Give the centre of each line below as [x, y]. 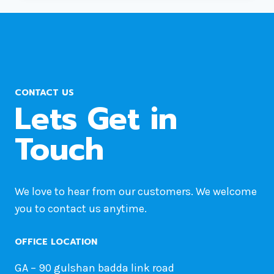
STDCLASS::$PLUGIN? [128, 38]
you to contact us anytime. [81, 208]
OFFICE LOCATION [56, 242]
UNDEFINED [106, 10]
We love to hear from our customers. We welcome [136, 191]
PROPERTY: [104, 24]
